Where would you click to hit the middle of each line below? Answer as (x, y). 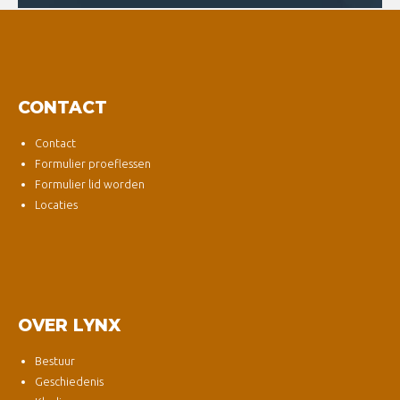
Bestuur (54, 360)
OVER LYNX (69, 325)
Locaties (56, 205)
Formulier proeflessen (92, 164)
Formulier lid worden (89, 184)
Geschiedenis (69, 381)
